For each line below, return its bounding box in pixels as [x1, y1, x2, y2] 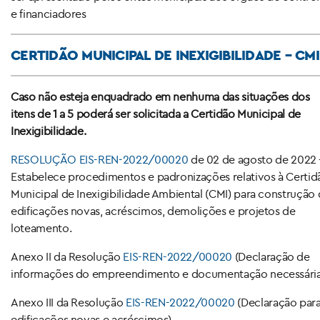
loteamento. [11, 220, 72, 235]
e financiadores [11, 6, 86, 21]
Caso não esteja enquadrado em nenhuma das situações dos [11, 89, 310, 104]
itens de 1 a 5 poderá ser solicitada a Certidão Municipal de [11, 106, 301, 121]
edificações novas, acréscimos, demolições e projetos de [11, 203, 296, 218]
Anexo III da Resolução [11, 294, 126, 309]
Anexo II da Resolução [11, 249, 124, 264]
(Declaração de [232, 249, 310, 264]
